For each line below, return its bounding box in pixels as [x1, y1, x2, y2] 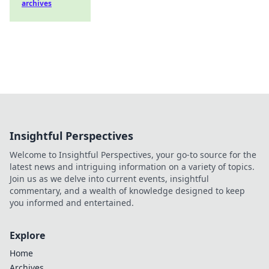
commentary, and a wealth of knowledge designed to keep [10, 185, 245, 196]
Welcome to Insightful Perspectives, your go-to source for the [10, 149, 256, 160]
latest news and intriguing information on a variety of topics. [10, 161, 255, 172]
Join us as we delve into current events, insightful [10, 173, 209, 184]
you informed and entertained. [10, 197, 134, 208]
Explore [10, 229, 45, 242]
